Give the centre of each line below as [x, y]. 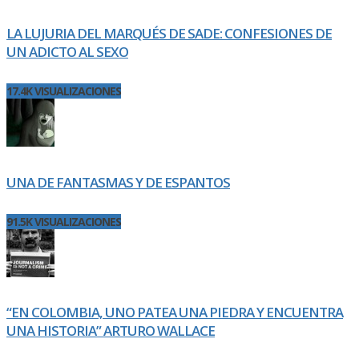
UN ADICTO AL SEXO [67, 51]
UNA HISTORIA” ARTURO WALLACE [111, 331]
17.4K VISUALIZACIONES [64, 91]
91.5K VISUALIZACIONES [64, 222]
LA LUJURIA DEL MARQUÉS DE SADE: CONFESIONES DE [169, 33]
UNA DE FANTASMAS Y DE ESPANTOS [118, 182]
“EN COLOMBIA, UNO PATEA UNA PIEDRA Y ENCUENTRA [175, 313]
